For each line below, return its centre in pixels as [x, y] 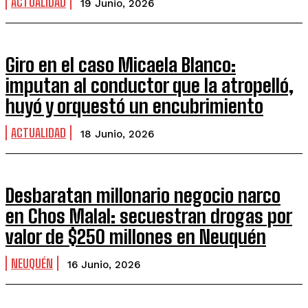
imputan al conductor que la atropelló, [150, 85]
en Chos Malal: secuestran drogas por [149, 216]
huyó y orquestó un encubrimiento [134, 106]
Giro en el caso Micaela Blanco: [121, 65]
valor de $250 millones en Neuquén [136, 236]
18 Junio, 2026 [117, 134]
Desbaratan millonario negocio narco [143, 195]
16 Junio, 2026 [104, 265]
